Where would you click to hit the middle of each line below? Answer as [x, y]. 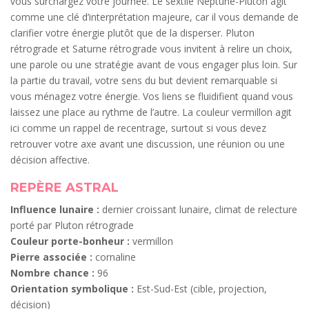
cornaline [114, 257]
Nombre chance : [52, 273]
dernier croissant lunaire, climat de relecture [198, 210]
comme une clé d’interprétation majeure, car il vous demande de [154, 17]
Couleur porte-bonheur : [70, 241]
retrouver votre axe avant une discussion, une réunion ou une [148, 144]
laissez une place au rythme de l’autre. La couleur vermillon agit [151, 112]
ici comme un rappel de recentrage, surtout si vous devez [138, 128]
